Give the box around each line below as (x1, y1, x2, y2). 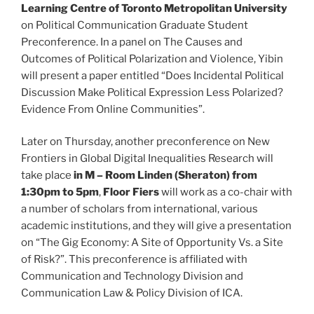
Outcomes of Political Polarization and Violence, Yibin (21, 52, 283, 65)
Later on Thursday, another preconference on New (21, 135, 270, 149)
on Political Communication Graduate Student (21, 18, 248, 32)
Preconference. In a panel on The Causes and (21, 35, 243, 48)
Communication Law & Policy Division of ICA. (21, 287, 243, 300)
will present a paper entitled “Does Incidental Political (21, 69, 284, 82)
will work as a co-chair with (159, 186, 292, 199)
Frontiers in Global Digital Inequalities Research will (21, 152, 273, 165)
